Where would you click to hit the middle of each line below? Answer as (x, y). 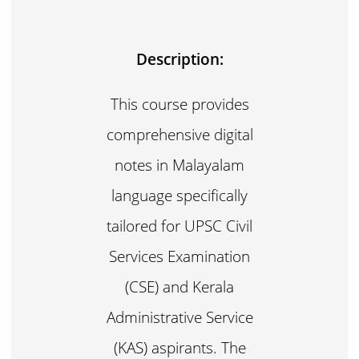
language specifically (179, 195)
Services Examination (179, 256)
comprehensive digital (179, 134)
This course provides (179, 103)
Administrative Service (179, 317)
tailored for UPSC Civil (179, 225)
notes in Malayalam (179, 164)
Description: (179, 58)
